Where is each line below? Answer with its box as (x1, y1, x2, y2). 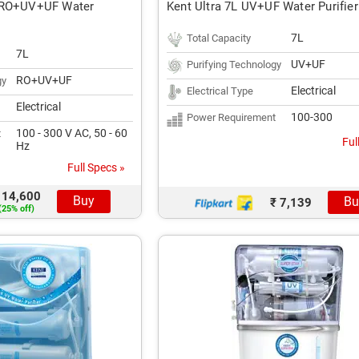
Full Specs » (67, 161, 125, 174)
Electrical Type (187, 85, 253, 97)
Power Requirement (187, 111, 276, 123)
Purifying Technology (187, 58, 281, 71)
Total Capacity (187, 32, 251, 44)
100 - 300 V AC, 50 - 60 (16, 127, 127, 139)
